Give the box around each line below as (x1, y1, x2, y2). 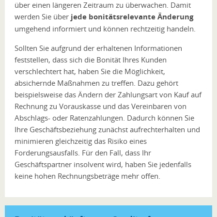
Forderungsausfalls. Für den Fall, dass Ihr (15, 147, 151, 157)
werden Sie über (15, 11, 71, 21)
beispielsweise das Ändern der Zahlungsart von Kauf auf (15, 89, 201, 99)
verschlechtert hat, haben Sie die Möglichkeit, (15, 66, 165, 76)
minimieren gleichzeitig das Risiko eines (15, 136, 147, 146)
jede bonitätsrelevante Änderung (71, 11, 193, 22)
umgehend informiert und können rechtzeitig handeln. (15, 23, 196, 33)
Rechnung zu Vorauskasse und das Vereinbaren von (15, 101, 186, 111)
